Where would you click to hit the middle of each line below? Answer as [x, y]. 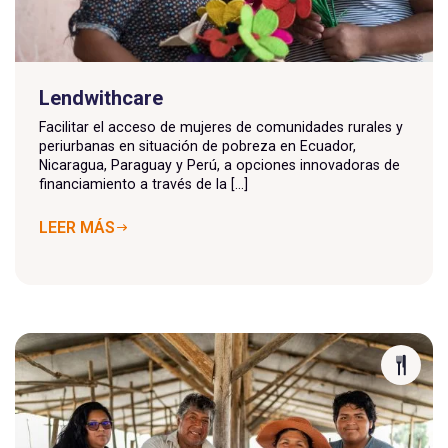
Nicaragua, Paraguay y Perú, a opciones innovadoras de [219, 165]
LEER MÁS [77, 227]
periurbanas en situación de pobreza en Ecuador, [197, 146]
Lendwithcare [101, 98]
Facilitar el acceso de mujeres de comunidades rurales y [221, 127]
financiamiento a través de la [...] [143, 184]
